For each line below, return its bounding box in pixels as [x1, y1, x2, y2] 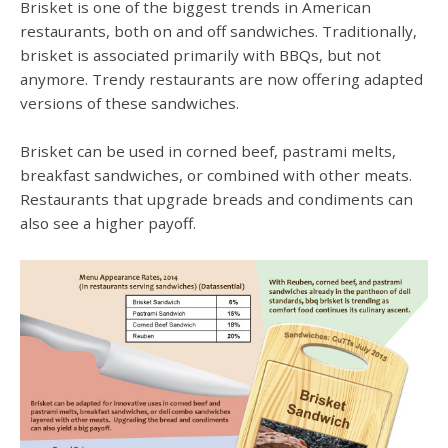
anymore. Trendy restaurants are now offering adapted [20, 69, 423, 90]
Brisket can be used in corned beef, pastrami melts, [20, 141, 396, 162]
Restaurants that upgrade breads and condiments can [20, 189, 413, 210]
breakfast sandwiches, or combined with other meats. [20, 165, 412, 186]
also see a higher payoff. [20, 213, 200, 234]
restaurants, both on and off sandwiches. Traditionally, [20, 21, 417, 42]
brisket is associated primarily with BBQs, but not [20, 45, 381, 66]
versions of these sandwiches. [20, 93, 239, 114]
